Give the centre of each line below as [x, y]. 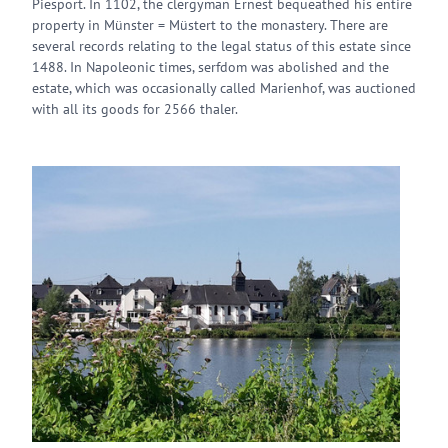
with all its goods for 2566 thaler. [135, 109]
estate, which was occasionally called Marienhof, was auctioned [224, 88]
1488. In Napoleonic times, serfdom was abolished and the [210, 67]
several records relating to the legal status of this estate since [221, 46]
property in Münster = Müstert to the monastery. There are [210, 25]
